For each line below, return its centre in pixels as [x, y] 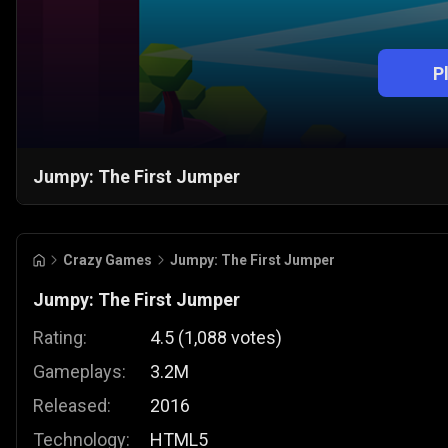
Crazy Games [107, 260]
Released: [72, 406]
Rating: [60, 338]
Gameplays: [79, 372]
